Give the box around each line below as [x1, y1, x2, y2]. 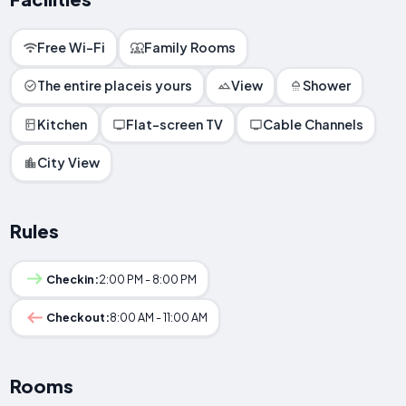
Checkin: [45, 271, 99, 286]
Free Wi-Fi [36, 38, 105, 55]
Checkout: [45, 310, 110, 325]
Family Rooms [144, 38, 237, 55]
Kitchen [36, 115, 87, 132]
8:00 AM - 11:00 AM [109, 310, 208, 325]
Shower [302, 77, 351, 94]
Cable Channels [262, 115, 363, 132]
